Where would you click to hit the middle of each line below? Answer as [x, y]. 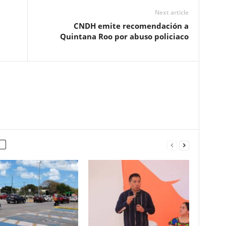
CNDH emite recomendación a [131, 26]
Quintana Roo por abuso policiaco [124, 36]
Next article [172, 12]
